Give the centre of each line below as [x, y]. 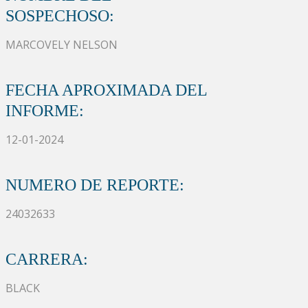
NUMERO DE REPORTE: [95, 185]
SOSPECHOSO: [60, 15]
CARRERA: [47, 259]
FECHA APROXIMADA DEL [106, 90]
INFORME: [45, 110]
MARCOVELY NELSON [62, 44]
